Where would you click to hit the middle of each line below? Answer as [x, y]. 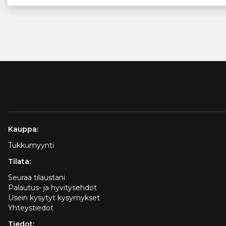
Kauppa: [23, 129]
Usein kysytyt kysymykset [54, 198]
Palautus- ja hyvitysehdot [52, 188]
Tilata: [19, 162]
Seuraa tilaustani [37, 178]
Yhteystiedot [31, 208]
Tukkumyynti [31, 146]
